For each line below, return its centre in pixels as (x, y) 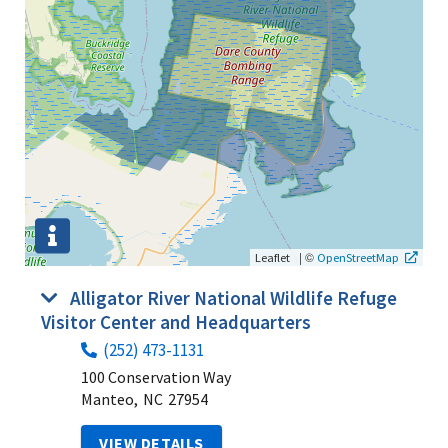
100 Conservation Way (156, 376)
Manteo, (109, 398)
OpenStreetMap (358, 256)
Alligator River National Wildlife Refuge (233, 297)
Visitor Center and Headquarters (176, 321)
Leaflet (272, 256)
